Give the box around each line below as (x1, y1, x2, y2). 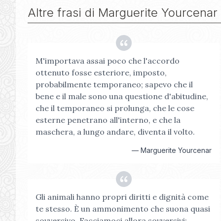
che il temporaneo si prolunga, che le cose (36, 103, 194, 113)
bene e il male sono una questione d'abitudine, (36, 91, 208, 101)
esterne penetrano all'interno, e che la (36, 115, 181, 125)
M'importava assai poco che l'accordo (36, 56, 180, 66)
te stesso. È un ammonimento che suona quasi (36, 204, 210, 214)
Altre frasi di (28, 5, 98, 20)
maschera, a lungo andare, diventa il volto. (36, 127, 195, 137)
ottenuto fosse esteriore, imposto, (36, 68, 167, 77)
